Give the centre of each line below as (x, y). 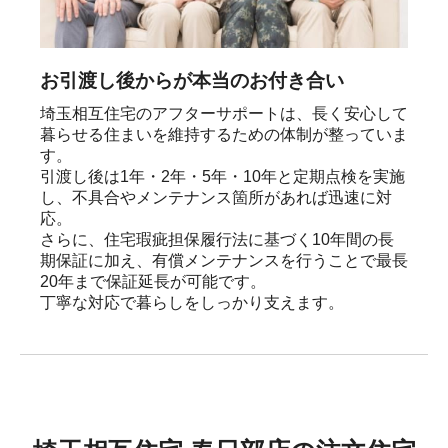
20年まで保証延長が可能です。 (153, 281)
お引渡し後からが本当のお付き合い (192, 80)
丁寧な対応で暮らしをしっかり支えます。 (192, 302)
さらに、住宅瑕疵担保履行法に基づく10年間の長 (217, 239)
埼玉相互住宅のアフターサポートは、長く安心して (224, 113)
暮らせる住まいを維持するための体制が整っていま (224, 134)
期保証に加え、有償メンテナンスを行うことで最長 (224, 260)
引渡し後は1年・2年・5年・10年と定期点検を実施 (222, 176)
